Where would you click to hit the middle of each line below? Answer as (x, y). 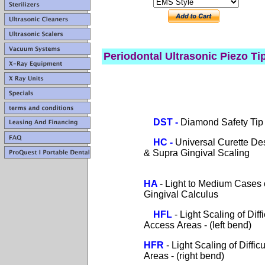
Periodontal (133, 56)
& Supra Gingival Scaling (177, 153)
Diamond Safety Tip (222, 122)
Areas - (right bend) (164, 256)
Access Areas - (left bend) (177, 225)
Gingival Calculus (161, 194)
